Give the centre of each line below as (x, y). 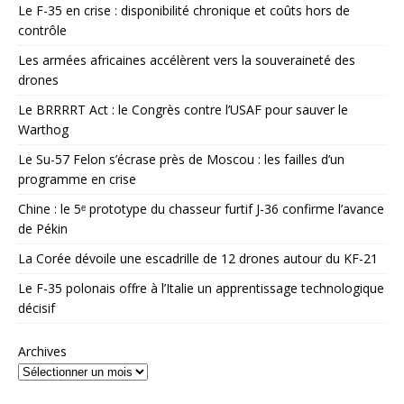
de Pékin (43, 228)
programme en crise (77, 179)
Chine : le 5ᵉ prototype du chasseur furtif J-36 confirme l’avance (201, 208)
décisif (37, 308)
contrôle (42, 30)
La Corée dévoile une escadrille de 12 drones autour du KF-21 (198, 258)
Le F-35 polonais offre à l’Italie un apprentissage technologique (201, 288)
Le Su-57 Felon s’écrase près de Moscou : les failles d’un (181, 159)
